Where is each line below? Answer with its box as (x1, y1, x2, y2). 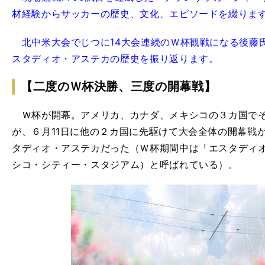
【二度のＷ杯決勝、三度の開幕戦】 (21, 79, 216, 93)
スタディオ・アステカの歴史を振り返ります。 (12, 53, 219, 64)
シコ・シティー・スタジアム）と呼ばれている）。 (12, 159, 238, 170)
